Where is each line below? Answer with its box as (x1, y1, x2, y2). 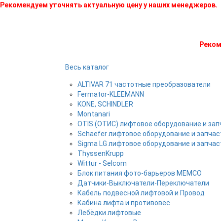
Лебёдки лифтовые (77, 209, 141, 217)
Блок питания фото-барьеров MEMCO (77, 169, 202, 177)
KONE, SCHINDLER (77, 100, 133, 108)
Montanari (77, 110, 110, 118)
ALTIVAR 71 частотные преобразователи (77, 80, 211, 88)
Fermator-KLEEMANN (77, 90, 144, 98)
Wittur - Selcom (77, 159, 127, 167)
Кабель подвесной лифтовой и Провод (77, 189, 205, 197)
